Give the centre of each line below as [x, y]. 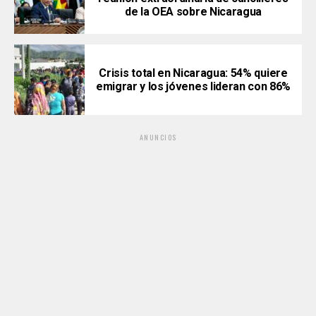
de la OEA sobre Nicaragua [193, 12]
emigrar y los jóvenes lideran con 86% [193, 86]
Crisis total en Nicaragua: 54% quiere [193, 73]
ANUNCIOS [158, 137]
